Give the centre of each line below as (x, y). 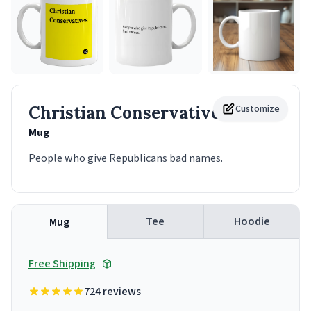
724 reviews (112, 292)
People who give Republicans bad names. (126, 159)
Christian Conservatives (128, 113)
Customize (258, 109)
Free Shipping (62, 264)
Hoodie (252, 222)
